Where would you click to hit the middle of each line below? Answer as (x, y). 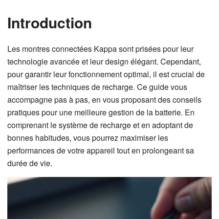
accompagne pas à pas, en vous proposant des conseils (104, 99)
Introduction (50, 22)
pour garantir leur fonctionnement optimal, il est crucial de (106, 74)
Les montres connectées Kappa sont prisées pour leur (100, 49)
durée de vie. (30, 163)
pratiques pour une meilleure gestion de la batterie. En (101, 112)
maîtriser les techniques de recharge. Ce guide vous (97, 87)
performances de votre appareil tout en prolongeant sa (101, 150)
